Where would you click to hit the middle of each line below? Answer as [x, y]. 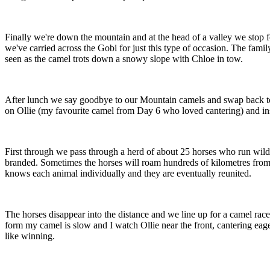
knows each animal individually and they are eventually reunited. [128, 174]
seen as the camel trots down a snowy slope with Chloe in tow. [124, 59]
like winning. [30, 236]
